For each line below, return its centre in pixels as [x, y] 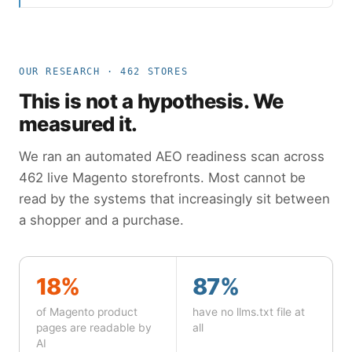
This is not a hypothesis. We [151, 101]
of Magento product [86, 312]
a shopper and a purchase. [101, 220]
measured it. [78, 123]
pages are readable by [93, 328]
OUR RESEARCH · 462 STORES [104, 71]
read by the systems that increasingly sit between [174, 199]
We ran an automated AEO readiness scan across [172, 157]
